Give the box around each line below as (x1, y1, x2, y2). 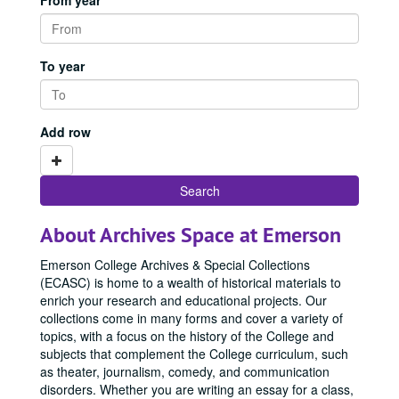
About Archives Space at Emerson (40, 221, 341, 248)
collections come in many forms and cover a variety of (40, 309, 343, 327)
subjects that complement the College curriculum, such (40, 345, 348, 362)
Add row (40, 123, 91, 141)
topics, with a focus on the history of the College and (40, 327, 334, 345)
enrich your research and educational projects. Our (40, 291, 327, 309)
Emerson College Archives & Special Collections (40, 256, 310, 273)
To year (40, 57, 85, 75)
